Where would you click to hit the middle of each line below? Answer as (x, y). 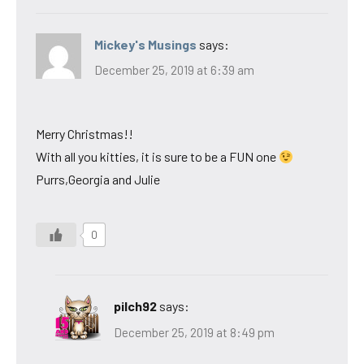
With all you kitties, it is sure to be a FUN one (157, 157)
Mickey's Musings (145, 44)
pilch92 (135, 306)
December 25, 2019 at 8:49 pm (194, 332)
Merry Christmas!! (84, 134)
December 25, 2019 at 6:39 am (174, 70)
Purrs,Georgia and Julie (98, 180)
